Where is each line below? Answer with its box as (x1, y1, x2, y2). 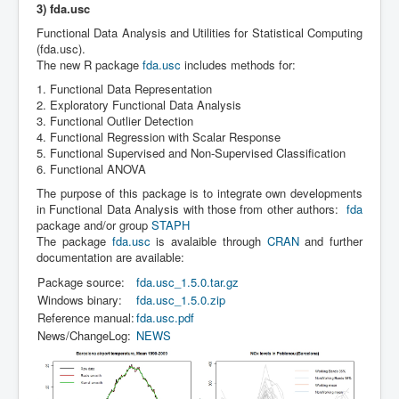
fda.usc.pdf (136, 309, 194, 327)
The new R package (37, 56, 142, 74)
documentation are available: (37, 248, 184, 266)
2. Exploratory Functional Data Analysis (37, 96, 241, 114)
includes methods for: (181, 56, 296, 74)
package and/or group (37, 216, 151, 234)
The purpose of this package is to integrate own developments (37, 184, 362, 202)
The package (37, 232, 112, 250)
